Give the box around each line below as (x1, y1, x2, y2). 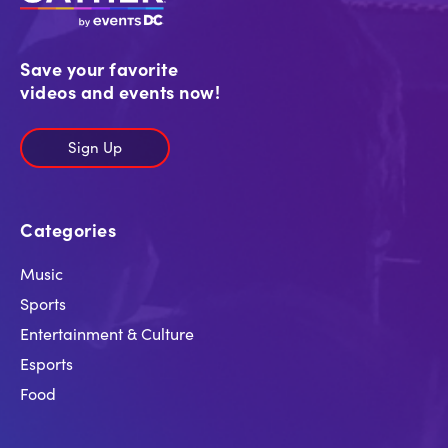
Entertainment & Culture (20, 322, 194, 345)
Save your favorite (20, 56, 178, 82)
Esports (20, 352, 73, 375)
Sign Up (68, 135, 122, 157)
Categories (20, 217, 116, 243)
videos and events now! (20, 79, 220, 105)
